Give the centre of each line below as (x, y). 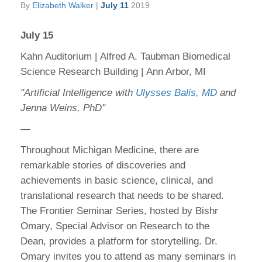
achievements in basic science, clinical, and (117, 180)
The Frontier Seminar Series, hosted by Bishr (119, 211)
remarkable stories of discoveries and (103, 165)
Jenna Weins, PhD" (63, 108)
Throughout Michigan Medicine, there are (110, 150)
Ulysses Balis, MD (176, 93)
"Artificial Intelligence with (78, 93)
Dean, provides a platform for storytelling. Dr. (119, 241)
